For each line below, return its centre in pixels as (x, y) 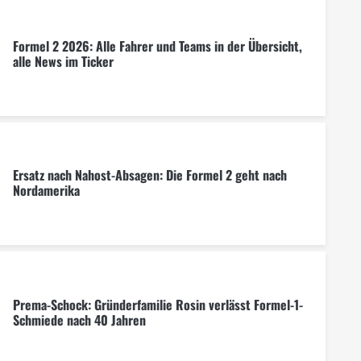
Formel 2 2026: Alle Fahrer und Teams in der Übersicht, (157, 46)
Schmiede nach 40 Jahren (79, 320)
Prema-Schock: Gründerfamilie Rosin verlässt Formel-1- (158, 304)
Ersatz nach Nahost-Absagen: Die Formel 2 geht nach (149, 175)
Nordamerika (46, 191)
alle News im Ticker (63, 62)
